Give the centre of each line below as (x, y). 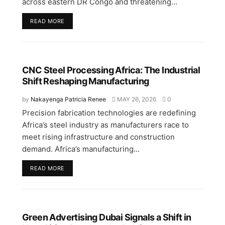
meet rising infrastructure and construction (98, 137)
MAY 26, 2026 (136, 99)
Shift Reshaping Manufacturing (86, 81)
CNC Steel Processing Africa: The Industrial (111, 70)
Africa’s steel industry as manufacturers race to (105, 125)
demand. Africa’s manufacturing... (81, 149)
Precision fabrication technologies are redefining (109, 113)
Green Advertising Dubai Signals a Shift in (107, 217)
